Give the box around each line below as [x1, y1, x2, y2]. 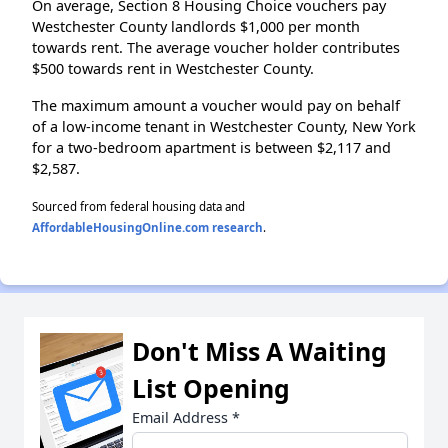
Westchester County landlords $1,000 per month [32, 16, 360, 36]
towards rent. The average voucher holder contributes [32, 37, 400, 57]
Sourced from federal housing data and [32, 198, 245, 214]
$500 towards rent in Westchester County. [32, 58, 314, 78]
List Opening [132, 370, 290, 405]
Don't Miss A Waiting [132, 333, 387, 368]
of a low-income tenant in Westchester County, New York [32, 116, 416, 136]
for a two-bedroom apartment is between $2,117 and [32, 137, 391, 157]
